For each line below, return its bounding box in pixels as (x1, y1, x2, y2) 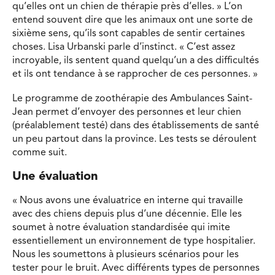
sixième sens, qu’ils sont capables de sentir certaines (12, 29, 245, 39)
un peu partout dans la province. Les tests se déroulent (12, 134, 257, 144)
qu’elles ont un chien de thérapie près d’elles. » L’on (12, 2, 242, 12)
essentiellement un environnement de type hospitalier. (12, 236, 255, 247)
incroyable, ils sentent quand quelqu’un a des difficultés (12, 56, 259, 66)
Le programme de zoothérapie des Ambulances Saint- (12, 93, 252, 104)
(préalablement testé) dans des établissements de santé (12, 120, 259, 131)
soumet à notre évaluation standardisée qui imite (12, 223, 230, 233)
